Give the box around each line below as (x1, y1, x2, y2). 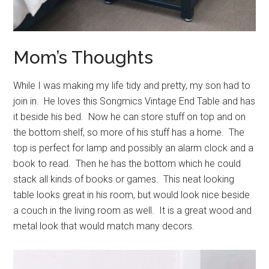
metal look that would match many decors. (13, 220, 195, 232)
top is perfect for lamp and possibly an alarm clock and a (13, 142, 254, 154)
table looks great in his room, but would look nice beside (13, 189, 250, 201)
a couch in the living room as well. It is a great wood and (13, 205, 252, 217)
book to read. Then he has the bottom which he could (13, 158, 241, 170)
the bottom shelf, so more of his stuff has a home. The (13, 127, 245, 139)
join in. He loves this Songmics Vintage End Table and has (13, 95, 256, 107)
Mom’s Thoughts (13, 47, 154, 68)
